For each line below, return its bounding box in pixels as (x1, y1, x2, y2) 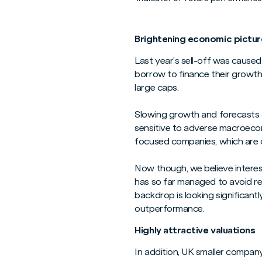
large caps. (135, 82, 179, 94)
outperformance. (135, 203, 205, 215)
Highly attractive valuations (135, 224, 256, 236)
